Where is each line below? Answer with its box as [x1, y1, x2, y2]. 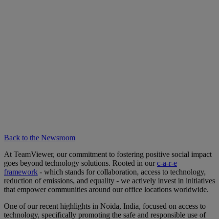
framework [4, 167, 38, 176]
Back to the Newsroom [4, 133, 75, 142]
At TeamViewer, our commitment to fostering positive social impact [4, 150, 212, 158]
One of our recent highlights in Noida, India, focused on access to [4, 201, 206, 210]
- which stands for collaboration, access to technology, [38, 167, 206, 176]
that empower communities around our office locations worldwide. [4, 185, 209, 194]
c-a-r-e [157, 158, 177, 167]
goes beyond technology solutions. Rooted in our [4, 158, 157, 167]
